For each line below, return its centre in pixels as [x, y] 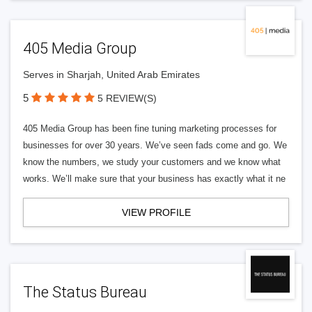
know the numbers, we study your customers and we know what [152, 162]
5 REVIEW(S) [127, 98]
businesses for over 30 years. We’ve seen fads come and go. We [155, 145]
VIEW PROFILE [156, 212]
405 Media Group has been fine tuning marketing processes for [150, 128]
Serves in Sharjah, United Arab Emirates [111, 75]
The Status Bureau [85, 292]
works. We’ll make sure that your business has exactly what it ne [154, 179]
